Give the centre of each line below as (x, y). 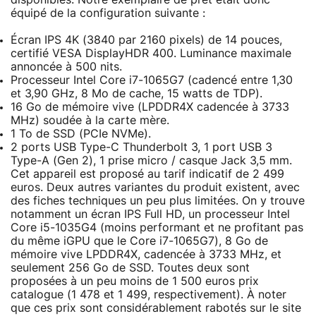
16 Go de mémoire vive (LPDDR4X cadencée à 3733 (150, 107)
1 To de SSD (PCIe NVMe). (81, 134)
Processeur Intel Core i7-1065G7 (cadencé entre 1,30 (152, 80)
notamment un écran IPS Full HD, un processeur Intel (150, 214)
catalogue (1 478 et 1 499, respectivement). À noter (148, 294)
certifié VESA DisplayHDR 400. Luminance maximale (151, 53)
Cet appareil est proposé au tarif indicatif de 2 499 (147, 174)
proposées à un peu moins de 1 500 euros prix (135, 281)
